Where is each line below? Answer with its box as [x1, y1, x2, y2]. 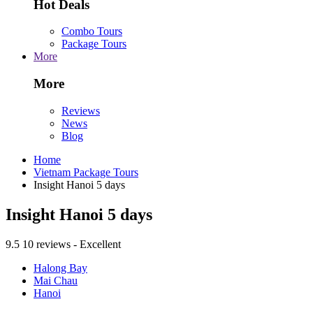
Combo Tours [61, 25, 122, 38]
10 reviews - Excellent [22, 238, 121, 250]
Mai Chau [34, 274, 78, 286]
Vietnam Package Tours [34, 166, 138, 178]
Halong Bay [34, 261, 87, 274]
